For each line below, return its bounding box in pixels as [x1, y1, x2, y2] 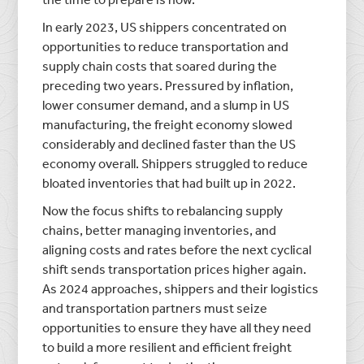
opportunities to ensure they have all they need [42, 318, 312, 336]
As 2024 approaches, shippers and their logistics [42, 279, 319, 297]
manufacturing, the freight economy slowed [42, 115, 293, 132]
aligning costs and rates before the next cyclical [42, 240, 312, 258]
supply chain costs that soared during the [42, 57, 278, 74]
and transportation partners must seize [42, 299, 268, 316]
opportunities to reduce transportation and [42, 37, 289, 54]
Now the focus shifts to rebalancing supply [42, 201, 284, 219]
